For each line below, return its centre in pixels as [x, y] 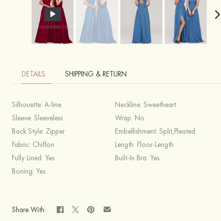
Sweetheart [160, 105]
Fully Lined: [28, 158]
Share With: [29, 209]
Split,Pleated [177, 131]
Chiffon [43, 145]
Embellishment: [137, 131]
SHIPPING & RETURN [96, 74]
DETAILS [34, 74]
